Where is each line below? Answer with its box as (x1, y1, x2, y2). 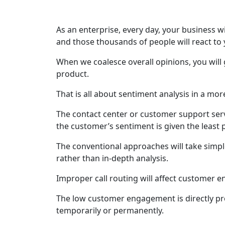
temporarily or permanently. (56, 205, 164, 216)
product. (56, 68, 89, 79)
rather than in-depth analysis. (56, 153, 168, 164)
